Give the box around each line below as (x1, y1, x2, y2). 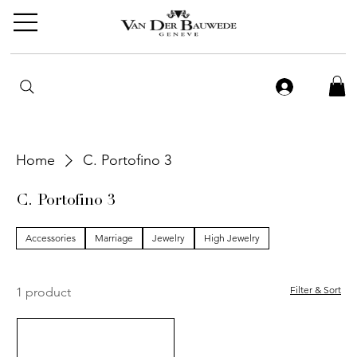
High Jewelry (204, 232, 260, 245)
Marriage (95, 232, 133, 245)
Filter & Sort (290, 284, 341, 296)
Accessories (25, 232, 76, 245)
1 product (16, 284, 71, 300)
